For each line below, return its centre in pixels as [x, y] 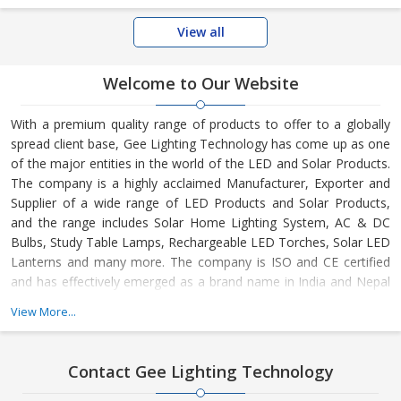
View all [200, 31]
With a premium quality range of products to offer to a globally [200, 124]
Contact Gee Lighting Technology [200, 371]
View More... [43, 311]
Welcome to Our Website [200, 83]
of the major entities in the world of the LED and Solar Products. [200, 163]
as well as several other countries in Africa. [134, 301]
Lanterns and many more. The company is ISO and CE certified [200, 261]
